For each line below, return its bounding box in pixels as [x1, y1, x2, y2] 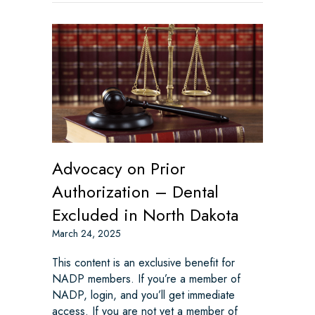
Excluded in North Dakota [52, 202, 238, 228]
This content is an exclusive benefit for [52, 255, 235, 271]
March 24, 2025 [52, 226, 121, 241]
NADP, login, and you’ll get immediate [52, 287, 235, 304]
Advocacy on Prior [52, 156, 185, 181]
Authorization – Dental [52, 179, 219, 205]
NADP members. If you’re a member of [52, 271, 240, 288]
